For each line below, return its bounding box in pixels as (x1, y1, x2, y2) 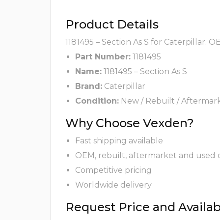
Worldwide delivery (75, 180, 152, 190)
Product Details (65, 17, 159, 32)
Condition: (75, 96, 119, 106)
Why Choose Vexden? (65, 116, 194, 131)
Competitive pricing (75, 165, 152, 175)
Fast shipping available (75, 136, 163, 146)
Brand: (75, 82, 102, 91)
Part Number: (75, 52, 131, 62)
